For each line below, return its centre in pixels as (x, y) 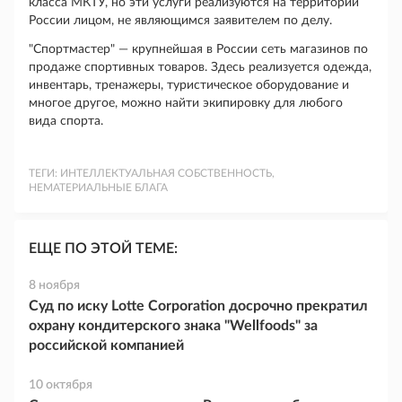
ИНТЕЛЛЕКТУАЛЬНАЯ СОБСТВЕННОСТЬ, (167, 173)
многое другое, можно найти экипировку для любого (186, 103)
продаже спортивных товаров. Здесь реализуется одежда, (200, 67)
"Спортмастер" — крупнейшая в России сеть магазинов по (198, 49)
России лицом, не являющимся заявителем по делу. (180, 21)
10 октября (61, 385)
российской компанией (106, 345)
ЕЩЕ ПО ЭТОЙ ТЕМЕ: (103, 249)
